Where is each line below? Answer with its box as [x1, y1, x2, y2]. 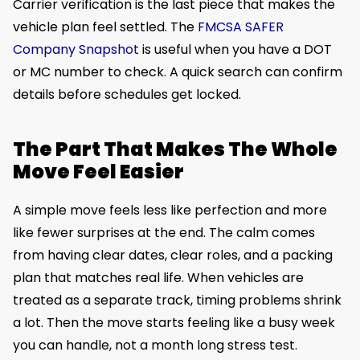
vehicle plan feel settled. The [13, 18, 198, 37]
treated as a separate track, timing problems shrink [13, 291, 342, 310]
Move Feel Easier [13, 158, 184, 186]
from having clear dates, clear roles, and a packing [13, 246, 333, 265]
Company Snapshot [13, 40, 139, 59]
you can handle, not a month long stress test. [13, 336, 297, 355]
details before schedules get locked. [13, 85, 241, 104]
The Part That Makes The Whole [13, 136, 337, 163]
